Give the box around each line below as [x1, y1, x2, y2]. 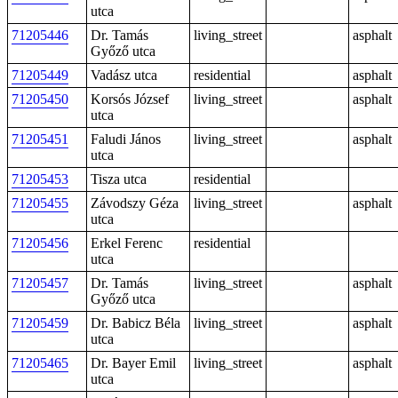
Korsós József [91, 92, 169, 107]
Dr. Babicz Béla [91, 315, 180, 330]
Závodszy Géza [91, 195, 179, 211]
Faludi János [91, 131, 161, 147]
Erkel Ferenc [91, 235, 163, 251]
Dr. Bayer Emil [91, 355, 176, 370]
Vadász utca [91, 68, 157, 83]
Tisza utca [91, 171, 147, 187]
